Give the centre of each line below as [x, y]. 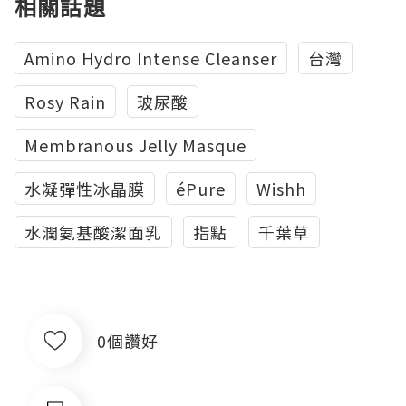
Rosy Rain [65, 101]
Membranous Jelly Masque [135, 145]
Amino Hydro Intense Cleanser [151, 58]
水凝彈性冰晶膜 [85, 188]
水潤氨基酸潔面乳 [93, 232]
